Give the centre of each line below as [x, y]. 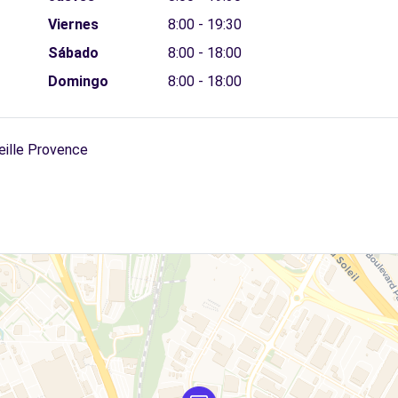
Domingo [78, 81]
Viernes [73, 24]
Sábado [73, 53]
